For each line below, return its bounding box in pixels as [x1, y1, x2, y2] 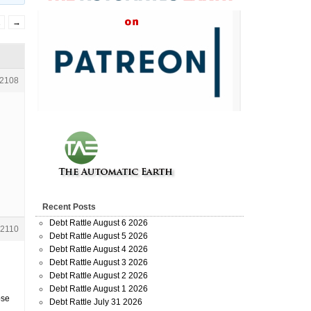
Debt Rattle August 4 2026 [49, 244, 148, 254]
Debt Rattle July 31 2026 [49, 297, 142, 307]
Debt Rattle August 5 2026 [49, 231, 148, 241]
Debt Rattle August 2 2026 [49, 271, 148, 280]
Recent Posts [42, 202, 96, 212]
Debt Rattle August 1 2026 [49, 284, 148, 294]
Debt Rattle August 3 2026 [49, 258, 148, 267]
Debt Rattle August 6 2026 [49, 218, 148, 228]
